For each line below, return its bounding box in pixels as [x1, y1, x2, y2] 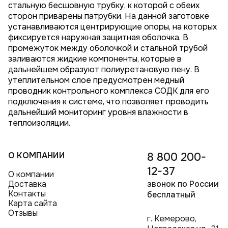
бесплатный [147, 189, 195, 201]
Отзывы [8, 207, 38, 218]
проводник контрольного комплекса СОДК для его [8, 85, 210, 97]
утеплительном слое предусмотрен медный [8, 75, 185, 86]
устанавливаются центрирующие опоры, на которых [8, 21, 217, 33]
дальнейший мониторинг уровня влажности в [8, 107, 189, 118]
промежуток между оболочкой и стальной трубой [8, 43, 208, 54]
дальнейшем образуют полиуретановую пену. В [8, 64, 200, 75]
